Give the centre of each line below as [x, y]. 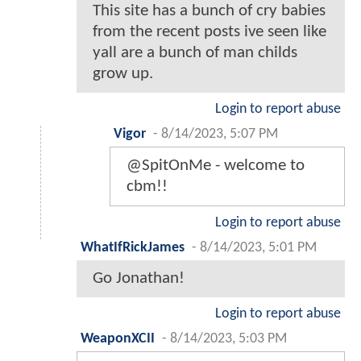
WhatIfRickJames [133, 248]
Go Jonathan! [139, 279]
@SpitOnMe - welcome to [216, 166]
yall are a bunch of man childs [195, 53]
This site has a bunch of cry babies [209, 11]
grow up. [123, 74]
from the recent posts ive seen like [210, 32]
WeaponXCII [118, 339]
